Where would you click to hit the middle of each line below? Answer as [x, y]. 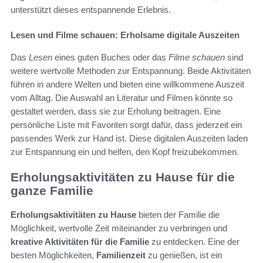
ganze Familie [52, 191]
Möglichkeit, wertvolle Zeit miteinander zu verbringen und [119, 228]
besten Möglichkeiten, [53, 255]
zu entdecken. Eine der [194, 241]
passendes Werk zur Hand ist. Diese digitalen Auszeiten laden [129, 139]
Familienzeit [121, 255]
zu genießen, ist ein [184, 255]
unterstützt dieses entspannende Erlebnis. [91, 10]
